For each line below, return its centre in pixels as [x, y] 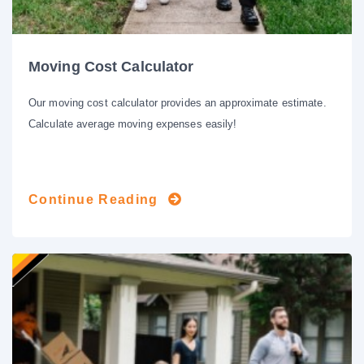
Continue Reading [93, 199]
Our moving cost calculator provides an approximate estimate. [178, 102]
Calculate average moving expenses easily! [133, 123]
